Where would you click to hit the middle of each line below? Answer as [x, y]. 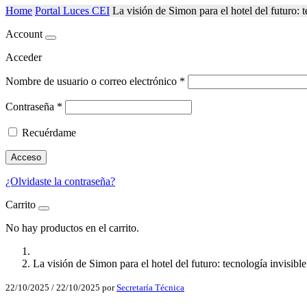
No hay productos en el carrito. [72, 228]
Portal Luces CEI [72, 11]
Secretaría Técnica [150, 288]
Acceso [26, 158]
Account [24, 34]
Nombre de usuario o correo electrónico [93, 82]
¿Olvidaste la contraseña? [60, 182]
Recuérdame [49, 133]
